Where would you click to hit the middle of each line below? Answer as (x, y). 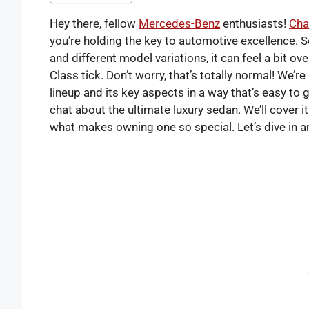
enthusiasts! (255, 23)
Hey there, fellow (94, 23)
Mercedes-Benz (179, 23)
